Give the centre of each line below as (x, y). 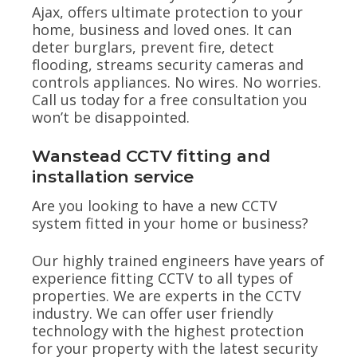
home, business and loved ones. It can (162, 29)
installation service (113, 177)
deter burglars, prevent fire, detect (153, 47)
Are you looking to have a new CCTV (155, 205)
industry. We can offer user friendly (153, 314)
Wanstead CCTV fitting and (151, 156)
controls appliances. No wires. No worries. (177, 82)
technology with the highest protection (168, 331)
